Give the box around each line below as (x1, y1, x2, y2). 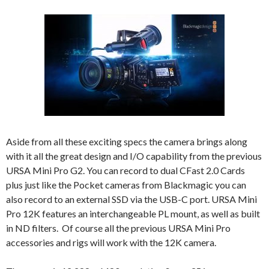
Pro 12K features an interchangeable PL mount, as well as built (6, 208, 260, 220)
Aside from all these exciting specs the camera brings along (6, 136, 247, 148)
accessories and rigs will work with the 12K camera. (6, 237, 216, 249)
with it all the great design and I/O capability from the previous (6, 150, 262, 162)
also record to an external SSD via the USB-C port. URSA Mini (6, 193, 257, 205)
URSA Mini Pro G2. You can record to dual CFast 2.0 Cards (6, 165, 245, 177)
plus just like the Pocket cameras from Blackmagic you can (6, 179, 246, 191)
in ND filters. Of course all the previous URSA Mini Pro (6, 222, 231, 234)
